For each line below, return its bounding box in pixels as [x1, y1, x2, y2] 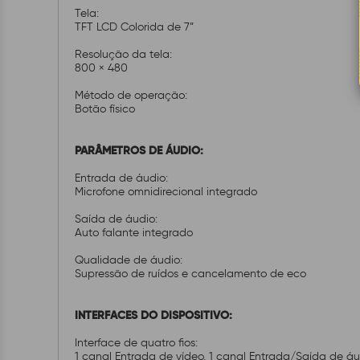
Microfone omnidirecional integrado [75, 185, 260, 198]
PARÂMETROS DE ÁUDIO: [75, 143, 207, 157]
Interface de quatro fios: [75, 336, 201, 350]
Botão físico [75, 102, 138, 116]
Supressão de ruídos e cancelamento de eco [75, 267, 309, 280]
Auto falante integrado [75, 226, 196, 239]
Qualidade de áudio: [75, 253, 186, 267]
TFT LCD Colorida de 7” [75, 20, 197, 34]
